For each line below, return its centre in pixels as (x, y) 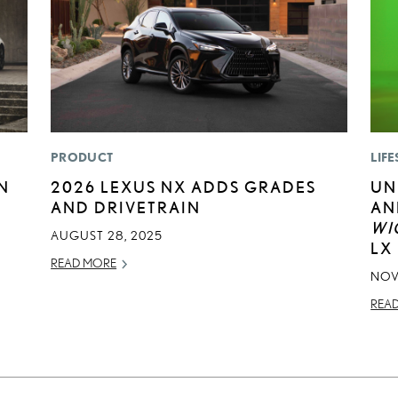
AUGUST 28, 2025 (107, 236)
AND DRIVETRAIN (126, 207)
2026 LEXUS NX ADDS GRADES (184, 187)
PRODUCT (82, 158)
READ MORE (84, 263)
